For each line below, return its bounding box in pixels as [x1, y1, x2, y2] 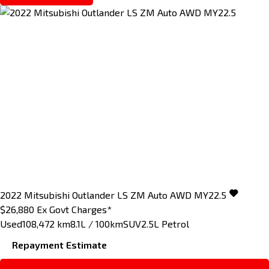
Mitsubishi [24, 189, 70, 201]
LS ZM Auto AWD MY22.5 [117, 189, 226, 201]
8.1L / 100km [70, 218, 123, 230]
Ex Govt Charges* [37, 204, 112, 216]
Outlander [72, 189, 115, 201]
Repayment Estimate [12, 239, 107, 251]
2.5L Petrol [141, 218, 189, 230]
